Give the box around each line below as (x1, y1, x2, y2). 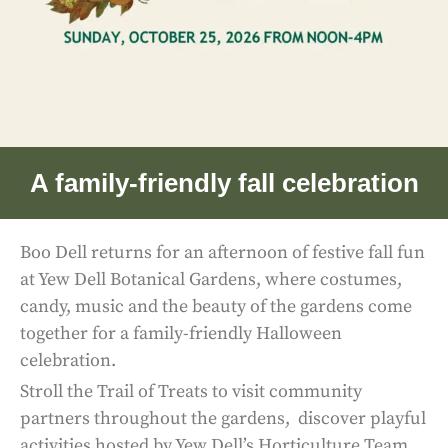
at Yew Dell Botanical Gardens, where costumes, (20, 267, 402, 291)
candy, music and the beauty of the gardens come (20, 294, 412, 318)
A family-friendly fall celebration (29, 167, 419, 198)
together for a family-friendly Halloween (20, 321, 342, 345)
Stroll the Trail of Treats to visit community (20, 379, 362, 403)
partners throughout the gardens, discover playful (20, 406, 426, 430)
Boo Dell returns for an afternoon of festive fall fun (20, 240, 425, 264)
